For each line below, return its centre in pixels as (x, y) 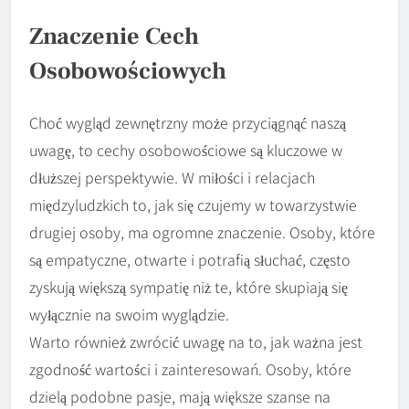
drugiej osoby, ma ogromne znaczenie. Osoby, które (202, 231)
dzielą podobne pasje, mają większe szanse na (180, 396)
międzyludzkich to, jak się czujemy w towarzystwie (193, 204)
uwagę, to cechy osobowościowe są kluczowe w (186, 149)
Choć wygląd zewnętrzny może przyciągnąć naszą (188, 122)
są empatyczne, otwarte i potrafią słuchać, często (190, 259)
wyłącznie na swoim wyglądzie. (129, 314)
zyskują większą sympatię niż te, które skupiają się (189, 286)
